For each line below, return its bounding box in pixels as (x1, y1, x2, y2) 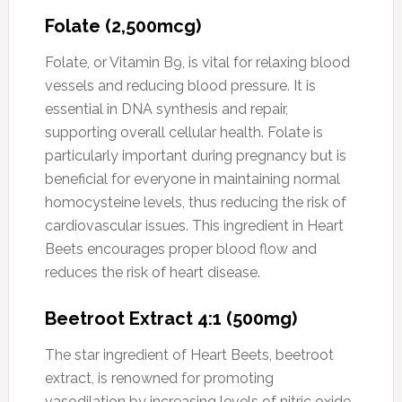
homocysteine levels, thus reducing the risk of (44, 193, 346, 211)
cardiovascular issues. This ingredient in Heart (44, 216, 344, 234)
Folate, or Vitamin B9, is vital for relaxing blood (44, 53, 350, 71)
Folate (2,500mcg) (44, 14, 201, 37)
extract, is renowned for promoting (44, 369, 274, 387)
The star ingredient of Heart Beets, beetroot (44, 345, 334, 363)
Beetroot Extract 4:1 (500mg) (44, 307, 297, 329)
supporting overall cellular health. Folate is (44, 123, 323, 141)
